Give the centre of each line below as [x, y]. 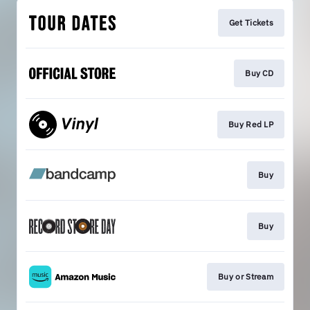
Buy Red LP [251, 124]
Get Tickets [251, 22]
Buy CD [259, 73]
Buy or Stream [246, 276]
